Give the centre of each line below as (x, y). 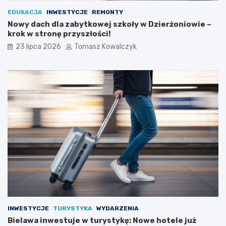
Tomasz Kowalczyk (105, 47)
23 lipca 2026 (38, 47)
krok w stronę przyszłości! (59, 34)
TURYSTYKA (73, 209)
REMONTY (107, 12)
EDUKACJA (25, 12)
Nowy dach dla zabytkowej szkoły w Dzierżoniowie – (109, 24)
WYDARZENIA (118, 209)
